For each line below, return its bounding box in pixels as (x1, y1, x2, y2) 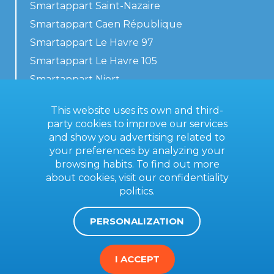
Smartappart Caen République (30, 18, 182, 31)
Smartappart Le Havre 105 (30, 55, 157, 67)
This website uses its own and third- (51, 105, 223, 116)
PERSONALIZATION (90, 215, 184, 227)
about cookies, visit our (45, 172, 159, 183)
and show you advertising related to (49, 131, 225, 143)
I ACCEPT (114, 253, 160, 265)
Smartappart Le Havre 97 (30, 37, 154, 49)
